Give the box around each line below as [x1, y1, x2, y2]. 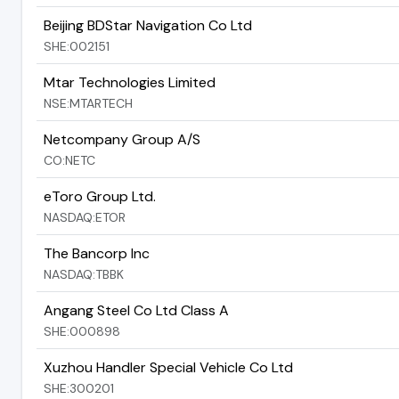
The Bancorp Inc [44, 243, 150, 263]
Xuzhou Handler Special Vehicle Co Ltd [44, 357, 293, 377]
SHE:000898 [44, 322, 120, 339]
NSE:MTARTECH [44, 94, 133, 111]
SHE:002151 [44, 37, 110, 54]
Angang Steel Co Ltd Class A [44, 300, 229, 320]
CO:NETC [44, 151, 95, 168]
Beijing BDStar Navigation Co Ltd [44, 15, 252, 35]
